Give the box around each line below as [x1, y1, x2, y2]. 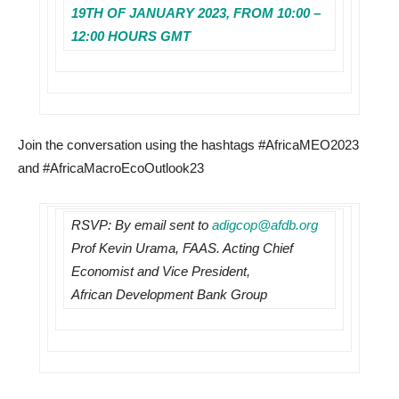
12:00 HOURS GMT [71, 28, 191, 44]
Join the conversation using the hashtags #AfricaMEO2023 [18, 137, 359, 152]
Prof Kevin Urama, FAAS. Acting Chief [71, 240, 293, 256]
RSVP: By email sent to [71, 217, 212, 232]
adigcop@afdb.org [212, 217, 318, 232]
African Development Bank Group [71, 287, 267, 302]
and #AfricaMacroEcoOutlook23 [18, 160, 204, 175]
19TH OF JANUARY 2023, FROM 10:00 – [71, 5, 321, 20]
